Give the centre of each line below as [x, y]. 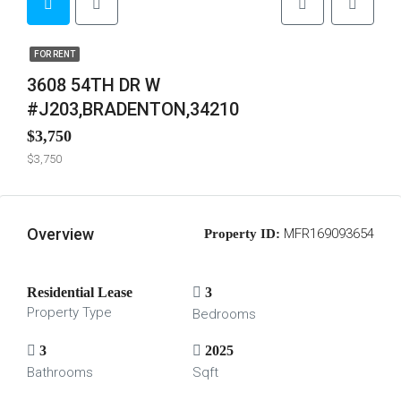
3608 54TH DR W [94, 85]
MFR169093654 [327, 234]
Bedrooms [224, 314]
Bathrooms [60, 372]
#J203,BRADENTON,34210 [133, 109]
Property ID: [242, 234]
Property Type [69, 312]
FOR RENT [55, 54]
